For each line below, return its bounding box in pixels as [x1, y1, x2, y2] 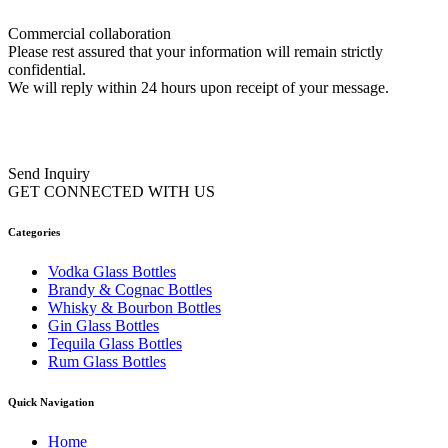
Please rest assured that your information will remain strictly [8, 42, 383, 60]
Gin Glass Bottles [48, 316, 159, 334]
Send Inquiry [8, 164, 90, 182]
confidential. [8, 60, 86, 78]
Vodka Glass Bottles [48, 262, 176, 280]
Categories [8, 225, 60, 238]
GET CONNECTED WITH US [8, 182, 215, 200]
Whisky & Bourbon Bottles [48, 298, 221, 316]
